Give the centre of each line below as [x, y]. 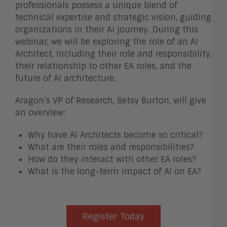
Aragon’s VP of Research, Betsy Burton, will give [111, 100]
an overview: [40, 112]
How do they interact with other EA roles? [112, 159]
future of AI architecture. [66, 78]
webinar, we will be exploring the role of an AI [107, 42]
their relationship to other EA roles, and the [103, 66]
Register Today [113, 216]
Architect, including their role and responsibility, [113, 54]
